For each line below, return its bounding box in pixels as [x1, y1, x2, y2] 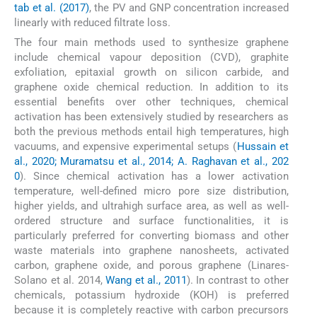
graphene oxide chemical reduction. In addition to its [14, 81, 289, 94]
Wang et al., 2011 [105, 274, 187, 287]
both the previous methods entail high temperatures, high [14, 125, 289, 139]
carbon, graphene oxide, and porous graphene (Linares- [14, 259, 289, 272]
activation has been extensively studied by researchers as [14, 110, 289, 124]
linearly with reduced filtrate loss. [14, 16, 171, 29]
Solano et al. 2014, [14, 274, 106, 287]
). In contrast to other [186, 274, 289, 287]
